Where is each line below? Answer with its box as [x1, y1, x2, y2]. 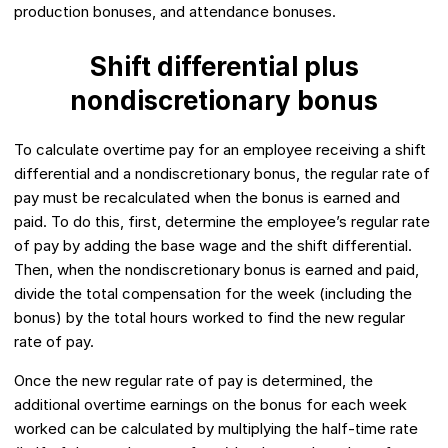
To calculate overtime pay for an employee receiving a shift [14, 140, 426, 160]
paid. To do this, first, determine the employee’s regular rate [14, 212, 430, 232]
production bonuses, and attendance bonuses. [14, 2, 336, 22]
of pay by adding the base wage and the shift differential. [14, 236, 412, 256]
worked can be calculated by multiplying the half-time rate [14, 419, 418, 439]
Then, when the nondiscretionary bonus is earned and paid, [14, 260, 419, 280]
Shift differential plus [89, 51, 359, 83]
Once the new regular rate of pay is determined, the [14, 371, 373, 391]
